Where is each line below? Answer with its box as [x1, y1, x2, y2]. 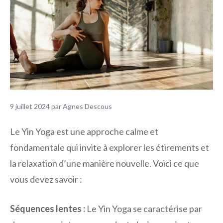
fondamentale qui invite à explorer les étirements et [10, 141, 209, 153]
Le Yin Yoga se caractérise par [85, 203, 202, 214]
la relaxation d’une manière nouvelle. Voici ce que [10, 157, 199, 169]
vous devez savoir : [10, 173, 82, 185]
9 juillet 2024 [10, 102, 50, 111]
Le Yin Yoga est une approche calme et [10, 125, 158, 137]
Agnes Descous [63, 102, 112, 111]
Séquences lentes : [10, 203, 85, 214]
